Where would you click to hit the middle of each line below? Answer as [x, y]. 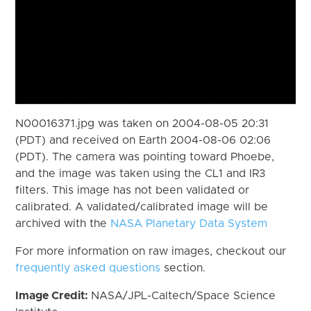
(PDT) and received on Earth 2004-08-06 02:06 [143, 140]
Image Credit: [53, 295]
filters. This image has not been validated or [133, 190]
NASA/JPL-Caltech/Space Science [184, 295]
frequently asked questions [88, 268]
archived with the [63, 223]
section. [183, 268]
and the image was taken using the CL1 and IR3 [141, 173]
